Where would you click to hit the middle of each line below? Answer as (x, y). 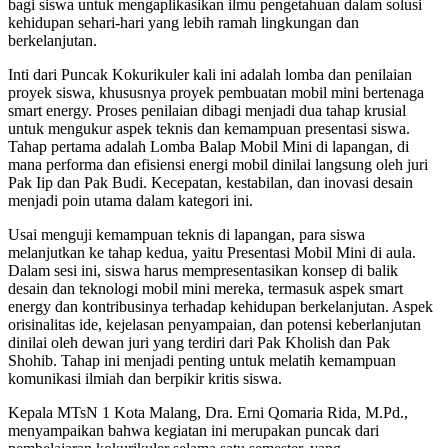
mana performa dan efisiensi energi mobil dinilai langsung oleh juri (218, 164)
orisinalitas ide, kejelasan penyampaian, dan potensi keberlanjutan (214, 324)
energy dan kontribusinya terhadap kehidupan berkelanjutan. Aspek (220, 306)
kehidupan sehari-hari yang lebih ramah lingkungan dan (183, 22)
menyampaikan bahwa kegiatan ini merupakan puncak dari (193, 430)
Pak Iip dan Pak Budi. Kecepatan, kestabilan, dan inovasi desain (210, 182)
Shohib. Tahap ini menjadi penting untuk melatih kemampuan (202, 360)
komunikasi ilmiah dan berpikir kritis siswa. (145, 378)
